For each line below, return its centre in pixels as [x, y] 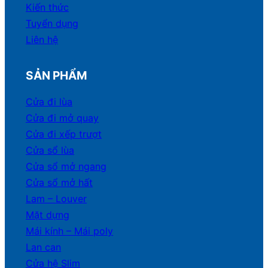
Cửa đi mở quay [63, 118]
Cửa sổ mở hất [60, 182]
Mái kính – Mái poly [70, 231]
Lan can [44, 247]
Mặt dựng [48, 214]
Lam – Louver [57, 198]
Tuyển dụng [52, 23]
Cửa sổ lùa [50, 150]
